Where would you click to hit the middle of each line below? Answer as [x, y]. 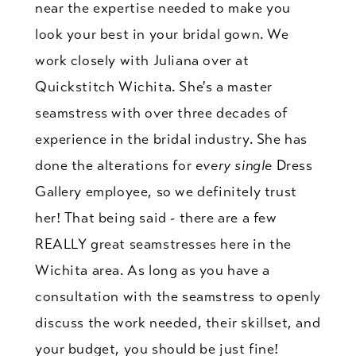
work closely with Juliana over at [142, 60]
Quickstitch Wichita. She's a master [153, 86]
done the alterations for [115, 165]
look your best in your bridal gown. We [162, 34]
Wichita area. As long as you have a [152, 270]
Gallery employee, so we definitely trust [166, 191]
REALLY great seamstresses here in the [163, 244]
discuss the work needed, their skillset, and [178, 322]
